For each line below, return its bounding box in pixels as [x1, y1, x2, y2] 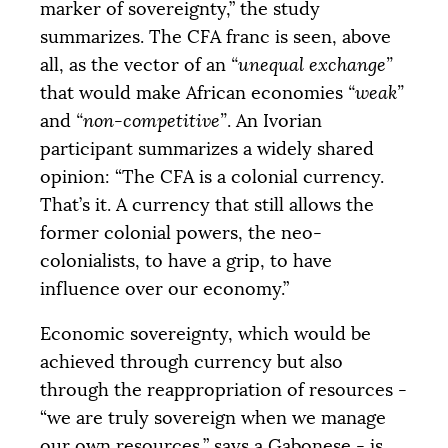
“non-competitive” [76, 109, 227, 132]
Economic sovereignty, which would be [40, 323, 371, 346]
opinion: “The [40, 165, 160, 188]
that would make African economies [40, 81, 348, 104]
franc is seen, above [221, 25, 391, 48]
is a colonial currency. [194, 165, 384, 188]
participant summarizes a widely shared [40, 137, 374, 160]
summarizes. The [40, 25, 187, 48]
